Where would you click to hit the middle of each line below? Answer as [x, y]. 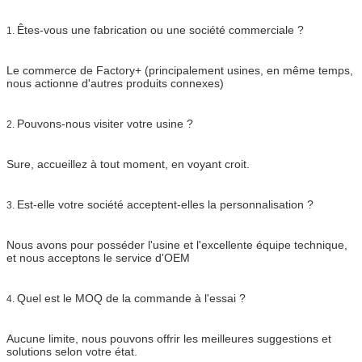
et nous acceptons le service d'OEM [98, 257]
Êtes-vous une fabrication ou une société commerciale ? [160, 29]
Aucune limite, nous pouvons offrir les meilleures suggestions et [169, 338]
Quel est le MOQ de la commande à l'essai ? [131, 298]
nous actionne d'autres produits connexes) [115, 83]
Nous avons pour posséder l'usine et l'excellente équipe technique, [177, 244]
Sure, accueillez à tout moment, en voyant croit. [128, 164]
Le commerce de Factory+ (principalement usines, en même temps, [180, 70]
